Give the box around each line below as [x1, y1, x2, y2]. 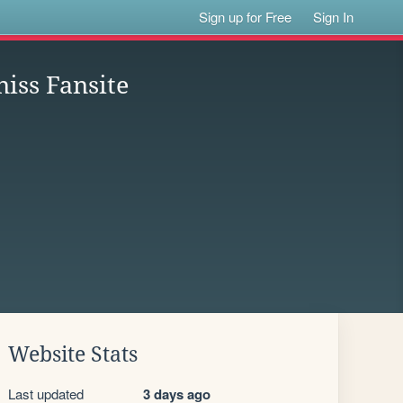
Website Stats [8, 343, 138, 366]
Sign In [313, 7, 354, 26]
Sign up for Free [199, 7, 292, 26]
